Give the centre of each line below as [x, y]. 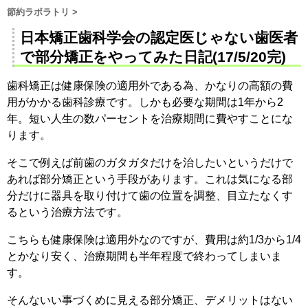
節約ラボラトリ [38, 12]
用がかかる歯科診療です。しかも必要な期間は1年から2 [145, 102]
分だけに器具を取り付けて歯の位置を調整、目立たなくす [150, 195]
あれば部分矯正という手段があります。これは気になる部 [150, 179]
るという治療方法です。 [67, 212]
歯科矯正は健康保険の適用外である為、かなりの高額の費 [150, 85]
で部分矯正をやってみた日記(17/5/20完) [153, 56]
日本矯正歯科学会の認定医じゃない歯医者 [159, 37]
